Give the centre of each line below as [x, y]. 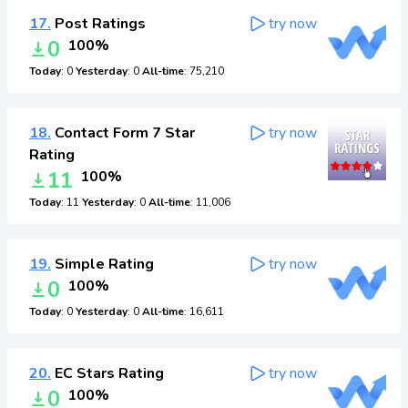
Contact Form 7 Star [123, 133]
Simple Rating [102, 264]
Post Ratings [98, 24]
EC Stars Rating [107, 373]
